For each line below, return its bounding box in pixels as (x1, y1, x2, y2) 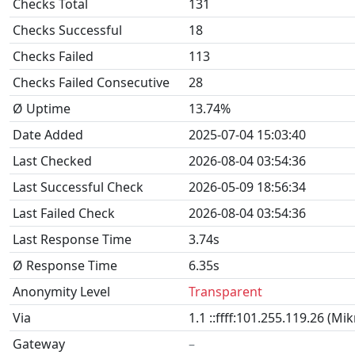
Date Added (13, 126, 83, 143)
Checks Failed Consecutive (13, 74, 170, 91)
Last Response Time (13, 231, 132, 248)
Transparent (189, 283, 262, 300)
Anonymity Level (13, 283, 110, 300)
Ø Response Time (13, 257, 117, 274)
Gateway (13, 335, 65, 353)
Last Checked (13, 152, 92, 170)
